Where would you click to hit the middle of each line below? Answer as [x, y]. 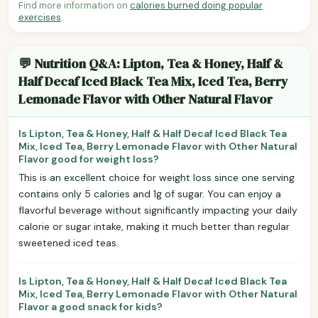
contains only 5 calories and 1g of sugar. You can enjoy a [150, 193]
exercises [40, 17]
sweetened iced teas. [68, 242]
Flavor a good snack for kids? [91, 306]
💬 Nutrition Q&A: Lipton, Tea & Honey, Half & [151, 63]
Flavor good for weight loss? [89, 159]
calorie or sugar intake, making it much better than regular [154, 226]
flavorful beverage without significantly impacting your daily [158, 210]
